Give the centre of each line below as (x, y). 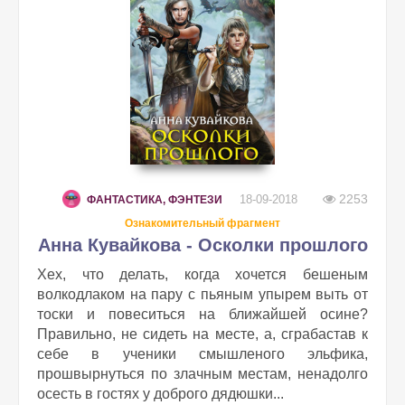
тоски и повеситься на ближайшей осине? (202, 314)
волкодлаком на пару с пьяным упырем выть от (202, 294)
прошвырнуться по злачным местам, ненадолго (202, 374)
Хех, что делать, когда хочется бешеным (202, 274)
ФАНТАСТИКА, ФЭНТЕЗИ (155, 200)
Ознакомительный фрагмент (202, 223)
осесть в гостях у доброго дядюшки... (160, 394)
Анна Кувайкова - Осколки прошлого (202, 245)
